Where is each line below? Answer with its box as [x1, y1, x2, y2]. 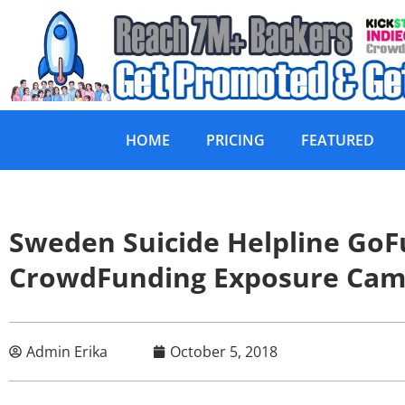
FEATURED [301, 130, 374, 151]
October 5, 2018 [170, 342, 278, 363]
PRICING [206, 130, 265, 151]
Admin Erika [26, 342, 108, 363]
